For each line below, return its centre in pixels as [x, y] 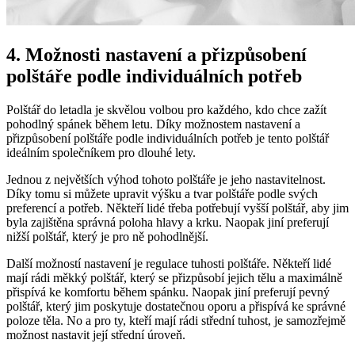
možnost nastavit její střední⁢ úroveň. [96, 335]
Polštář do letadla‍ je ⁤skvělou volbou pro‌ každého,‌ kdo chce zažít [166, 110]
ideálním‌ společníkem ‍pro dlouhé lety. [101, 153]
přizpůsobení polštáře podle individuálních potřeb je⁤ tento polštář [168, 139]
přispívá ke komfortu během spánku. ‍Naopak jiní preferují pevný [168, 292]
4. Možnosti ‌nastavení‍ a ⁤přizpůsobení [157, 55]
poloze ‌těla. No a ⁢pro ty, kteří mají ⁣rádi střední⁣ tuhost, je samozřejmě [176, 321]
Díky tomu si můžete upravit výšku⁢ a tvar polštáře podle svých [162, 194]
